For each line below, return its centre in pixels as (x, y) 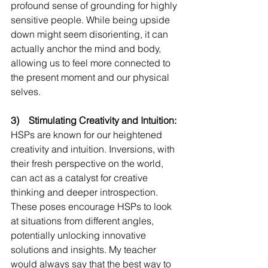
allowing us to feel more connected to (92, 63)
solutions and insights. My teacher (85, 250)
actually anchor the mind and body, (87, 49)
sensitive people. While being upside (92, 20)
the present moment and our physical (91, 77)
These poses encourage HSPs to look (92, 207)
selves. (27, 92)
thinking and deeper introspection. (86, 192)
